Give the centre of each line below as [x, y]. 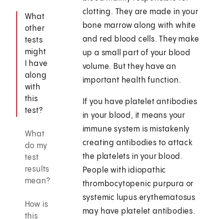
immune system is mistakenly [136, 130]
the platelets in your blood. [133, 157]
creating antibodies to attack [138, 143]
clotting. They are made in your [140, 12]
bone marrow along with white [139, 26]
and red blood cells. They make [141, 40]
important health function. [134, 81]
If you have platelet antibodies [140, 102]
